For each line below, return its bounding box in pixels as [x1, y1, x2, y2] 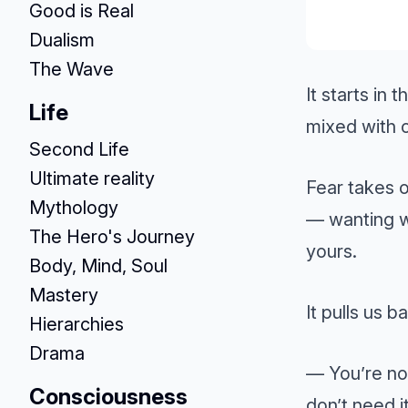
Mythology [29, 197, 118, 219]
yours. [306, 240, 357, 262]
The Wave [29, 58, 114, 80]
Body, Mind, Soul [29, 255, 168, 277]
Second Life [29, 138, 129, 160]
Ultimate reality [29, 168, 155, 189]
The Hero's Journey [29, 226, 195, 248]
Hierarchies [29, 313, 124, 335]
